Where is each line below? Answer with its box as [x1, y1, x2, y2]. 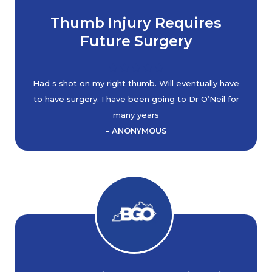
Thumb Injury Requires [50, 14, 222, 32]
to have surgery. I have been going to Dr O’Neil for [33, 94, 239, 104]
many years [113, 110, 159, 120]
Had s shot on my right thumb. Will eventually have [33, 78, 239, 88]
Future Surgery [80, 32, 192, 50]
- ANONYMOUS [105, 126, 167, 135]
